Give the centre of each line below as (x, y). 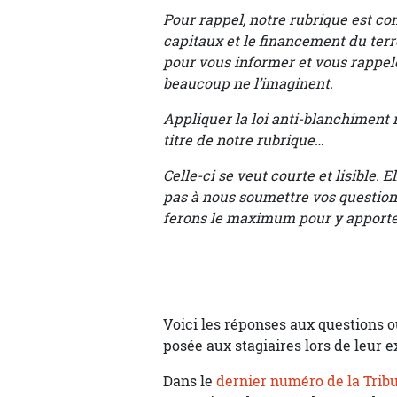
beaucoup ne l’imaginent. (248, 83)
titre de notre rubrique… (244, 140)
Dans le (190, 381)
